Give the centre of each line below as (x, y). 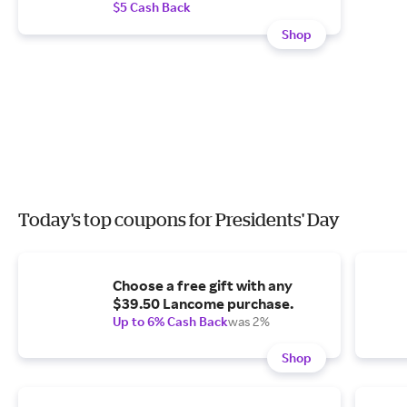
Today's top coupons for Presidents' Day (179, 219)
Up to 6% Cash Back (170, 321)
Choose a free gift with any (203, 285)
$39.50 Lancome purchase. (203, 303)
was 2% (249, 321)
